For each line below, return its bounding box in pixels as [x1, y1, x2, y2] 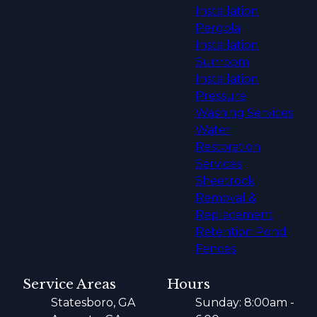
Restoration [195, 140, 260, 154]
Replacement [195, 208, 273, 221]
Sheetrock [195, 174, 255, 188]
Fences [195, 242, 236, 255]
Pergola [195, 21, 241, 35]
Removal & [195, 191, 256, 204]
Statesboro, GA [51, 296, 135, 309]
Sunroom [195, 55, 249, 69]
